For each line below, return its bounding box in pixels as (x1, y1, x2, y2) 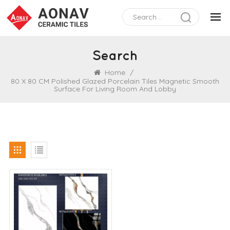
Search (92, 47, 138, 63)
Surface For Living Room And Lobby (54, 84, 176, 93)
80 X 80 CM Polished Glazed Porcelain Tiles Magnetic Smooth (11, 76, 219, 86)
